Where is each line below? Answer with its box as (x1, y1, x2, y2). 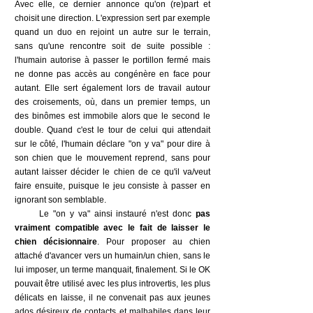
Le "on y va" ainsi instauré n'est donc (15, 209, 196, 219)
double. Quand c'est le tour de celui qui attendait (15, 125, 210, 135)
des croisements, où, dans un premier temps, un (15, 97, 210, 107)
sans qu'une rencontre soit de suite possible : (15, 41, 210, 51)
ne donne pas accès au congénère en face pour (15, 69, 210, 79)
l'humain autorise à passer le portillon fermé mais (15, 55, 210, 65)
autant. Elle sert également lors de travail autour (15, 83, 210, 93)
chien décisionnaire (15, 237, 97, 247)
